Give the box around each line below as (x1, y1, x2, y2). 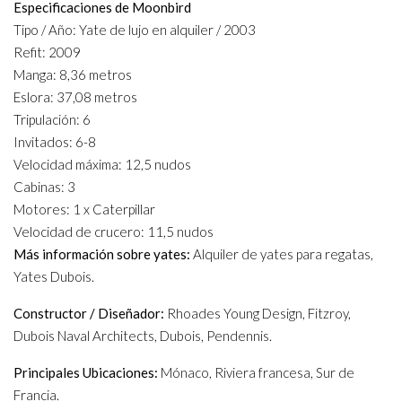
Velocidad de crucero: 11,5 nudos (13, 223, 214, 240)
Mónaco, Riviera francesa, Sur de (158, 364, 354, 381)
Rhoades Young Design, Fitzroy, (167, 305, 351, 322)
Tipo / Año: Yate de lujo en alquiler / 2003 (13, 22, 256, 39)
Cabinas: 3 (13, 179, 75, 196)
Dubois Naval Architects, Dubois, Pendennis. (13, 328, 272, 345)
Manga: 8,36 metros (13, 66, 132, 83)
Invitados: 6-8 (13, 134, 96, 151)
